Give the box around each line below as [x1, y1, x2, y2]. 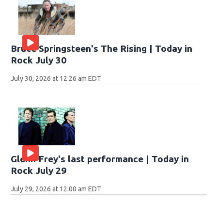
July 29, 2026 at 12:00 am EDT [11, 185, 102, 193]
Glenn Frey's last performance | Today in [11, 153, 189, 164]
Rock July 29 [11, 165, 67, 176]
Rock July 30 [11, 54, 67, 65]
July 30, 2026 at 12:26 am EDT [11, 74, 102, 82]
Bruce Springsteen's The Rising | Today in [11, 43, 193, 54]
